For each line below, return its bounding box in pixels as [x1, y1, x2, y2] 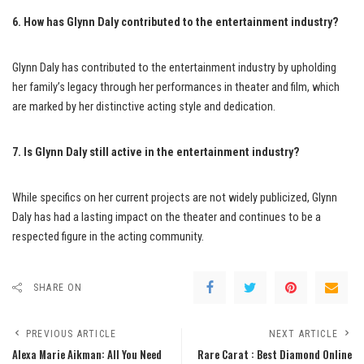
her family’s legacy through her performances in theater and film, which [12, 80, 340, 95]
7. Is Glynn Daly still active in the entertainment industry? [12, 145, 300, 160]
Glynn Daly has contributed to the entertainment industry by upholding [12, 61, 336, 76]
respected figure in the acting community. [12, 230, 204, 245]
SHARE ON [33, 282, 83, 294]
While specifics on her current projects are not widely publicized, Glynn [12, 191, 337, 206]
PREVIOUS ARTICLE [26, 328, 117, 340]
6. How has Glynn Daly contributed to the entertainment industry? [12, 15, 339, 30]
